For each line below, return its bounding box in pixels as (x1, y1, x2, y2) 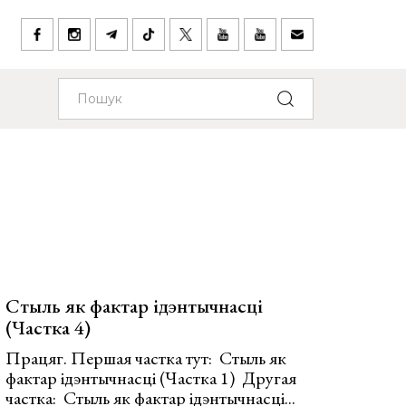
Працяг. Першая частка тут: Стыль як (5, 346, 286, 370)
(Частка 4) (5, 314, 91, 341)
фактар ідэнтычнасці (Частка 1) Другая (5, 366, 296, 390)
